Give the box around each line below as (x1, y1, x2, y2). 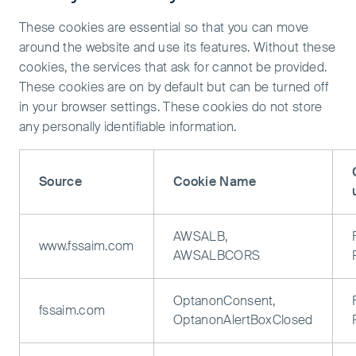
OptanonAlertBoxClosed (173, 311, 313, 328)
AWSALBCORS (173, 247, 261, 264)
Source (39, 173, 82, 190)
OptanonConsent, (173, 292, 276, 309)
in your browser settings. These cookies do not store (19, 99, 323, 115)
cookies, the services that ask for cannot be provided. (19, 59, 327, 75)
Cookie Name (173, 173, 257, 190)
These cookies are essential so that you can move (19, 19, 309, 36)
